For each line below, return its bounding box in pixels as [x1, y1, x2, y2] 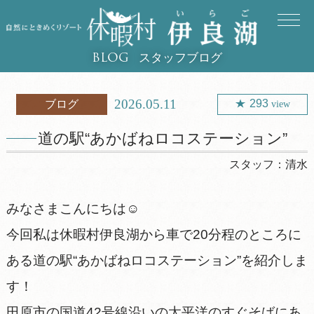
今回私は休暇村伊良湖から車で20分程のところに [6, 226, 301, 242]
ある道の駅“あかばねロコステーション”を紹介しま [6, 252, 308, 268]
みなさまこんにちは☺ [6, 200, 139, 216]
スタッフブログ [138, 50, 222, 64]
